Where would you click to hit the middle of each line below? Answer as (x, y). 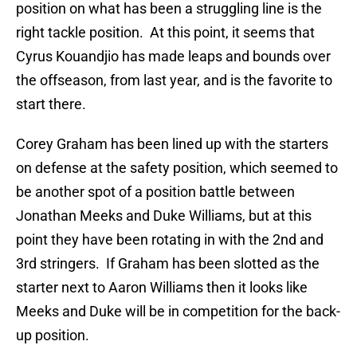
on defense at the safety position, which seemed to (177, 168)
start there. (51, 104)
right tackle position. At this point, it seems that (165, 33)
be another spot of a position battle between (155, 192)
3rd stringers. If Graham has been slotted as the (168, 264)
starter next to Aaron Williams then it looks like (162, 288)
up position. (53, 335)
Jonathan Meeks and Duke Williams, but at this (164, 216)
